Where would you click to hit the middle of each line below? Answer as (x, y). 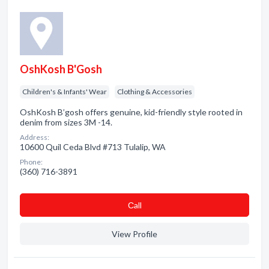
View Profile (134, 234)
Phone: (31, 162)
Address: (35, 137)
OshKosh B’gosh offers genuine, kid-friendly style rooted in (131, 112)
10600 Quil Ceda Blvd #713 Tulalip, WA (93, 147)
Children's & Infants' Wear (65, 92)
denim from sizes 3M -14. (66, 122)
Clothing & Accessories (155, 92)
